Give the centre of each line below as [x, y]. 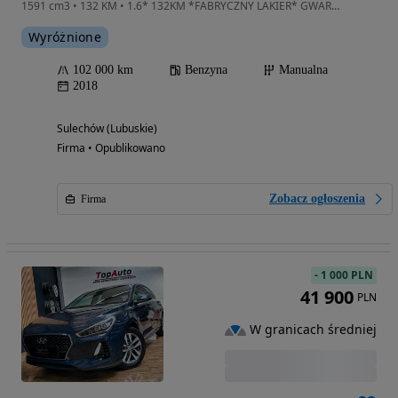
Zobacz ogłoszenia [317, 199]
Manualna [303, 70]
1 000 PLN [347, 275]
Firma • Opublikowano [111, 148]
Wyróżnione [65, 37]
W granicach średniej [313, 330]
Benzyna [206, 70]
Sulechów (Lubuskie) [107, 128]
